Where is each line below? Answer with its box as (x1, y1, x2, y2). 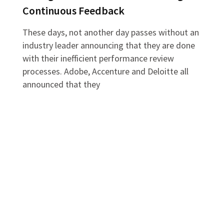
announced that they (22, 78, 100, 90)
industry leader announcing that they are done (22, 39, 195, 51)
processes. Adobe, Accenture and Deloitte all (22, 65, 189, 77)
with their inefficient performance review (22, 52, 174, 64)
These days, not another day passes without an (22, 26, 199, 38)
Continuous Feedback (22, 3, 125, 17)
